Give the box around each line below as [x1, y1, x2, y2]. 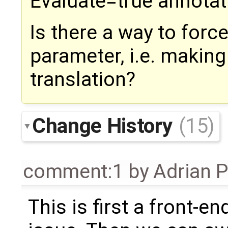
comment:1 [23, 159, 124, 183]
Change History [32, 113, 177, 138]
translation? [30, 67, 135, 91]
